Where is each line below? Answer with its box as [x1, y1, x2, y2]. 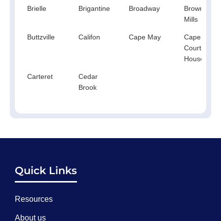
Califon [78, 33, 100, 41]
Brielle [27, 4, 46, 12]
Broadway [129, 4, 160, 12]
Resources [14, 194, 53, 203]
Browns [184, 4, 207, 12]
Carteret [27, 72, 53, 80]
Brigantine [78, 4, 110, 12]
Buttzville [27, 33, 55, 41]
